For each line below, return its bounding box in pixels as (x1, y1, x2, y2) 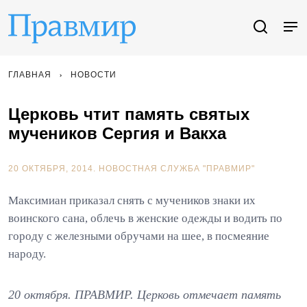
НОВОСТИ (71, 70, 116, 79)
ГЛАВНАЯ (8, 70, 51, 79)
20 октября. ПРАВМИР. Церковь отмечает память (8, 288, 281, 302)
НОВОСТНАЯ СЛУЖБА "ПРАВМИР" (99, 164, 255, 173)
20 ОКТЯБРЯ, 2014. (8, 164, 99, 173)
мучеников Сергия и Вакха (8, 124, 226, 143)
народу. (8, 247, 46, 260)
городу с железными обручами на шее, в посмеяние (8, 230, 269, 243)
